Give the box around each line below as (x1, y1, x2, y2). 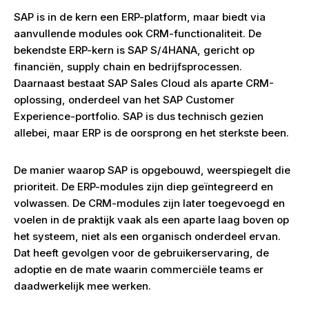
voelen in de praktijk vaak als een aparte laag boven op (14, 213, 289, 226)
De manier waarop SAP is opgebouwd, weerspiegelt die (14, 163, 290, 177)
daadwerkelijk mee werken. (14, 279, 151, 292)
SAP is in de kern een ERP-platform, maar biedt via (14, 10, 266, 23)
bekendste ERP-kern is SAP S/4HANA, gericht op (14, 43, 255, 57)
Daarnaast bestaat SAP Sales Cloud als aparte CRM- (14, 77, 274, 90)
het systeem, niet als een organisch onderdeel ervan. (14, 230, 281, 243)
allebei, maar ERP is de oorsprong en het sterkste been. (14, 126, 289, 139)
